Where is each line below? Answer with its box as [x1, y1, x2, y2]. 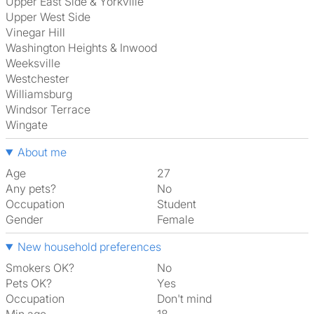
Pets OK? [6, 276, 52, 290]
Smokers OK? [6, 261, 74, 275]
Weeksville [15, 56, 60, 70]
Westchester [15, 71, 69, 86]
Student [164, 197, 196, 211]
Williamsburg [16, 87, 72, 101]
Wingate [16, 118, 48, 132]
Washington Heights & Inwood [15, 41, 157, 55]
